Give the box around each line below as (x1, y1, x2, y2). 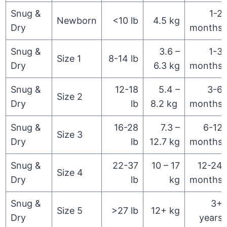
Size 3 (57, 129, 83, 140)
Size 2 (57, 91, 83, 102)
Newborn (57, 15, 97, 26)
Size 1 (57, 53, 82, 64)
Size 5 (57, 205, 83, 216)
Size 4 (57, 167, 84, 178)
